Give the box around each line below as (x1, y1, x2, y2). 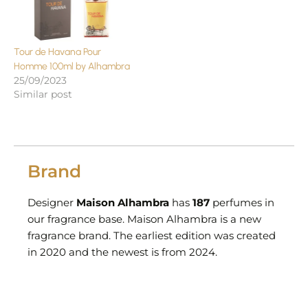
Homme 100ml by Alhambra (14, 60, 130, 72)
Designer (27, 196, 76, 209)
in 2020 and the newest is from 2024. (27, 245, 217, 258)
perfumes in (210, 196, 274, 209)
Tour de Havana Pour (14, 45, 101, 58)
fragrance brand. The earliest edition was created (27, 229, 276, 242)
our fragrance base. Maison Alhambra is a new (27, 212, 261, 225)
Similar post (14, 87, 72, 100)
